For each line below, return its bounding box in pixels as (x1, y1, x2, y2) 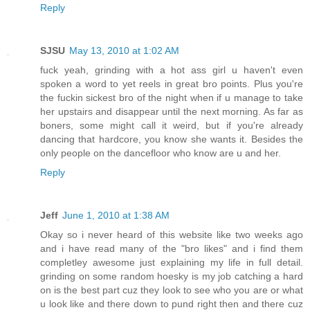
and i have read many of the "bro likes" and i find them (40, 243, 303, 255)
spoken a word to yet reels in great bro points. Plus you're (40, 78, 303, 90)
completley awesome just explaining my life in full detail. (40, 257, 303, 268)
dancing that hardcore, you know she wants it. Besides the (40, 134, 303, 145)
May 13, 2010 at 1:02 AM (69, 45, 179, 57)
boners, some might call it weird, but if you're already (40, 120, 303, 131)
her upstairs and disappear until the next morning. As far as (40, 106, 303, 118)
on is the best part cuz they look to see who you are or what (40, 284, 303, 296)
